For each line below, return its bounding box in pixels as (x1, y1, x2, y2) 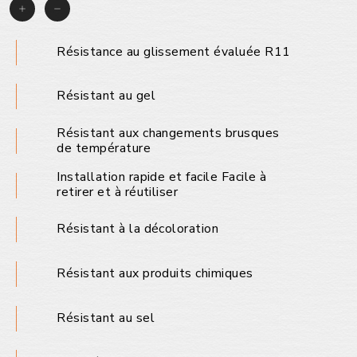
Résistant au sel (57, 308, 155, 327)
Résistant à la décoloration (57, 220, 219, 238)
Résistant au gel (57, 87, 155, 105)
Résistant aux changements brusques (57, 124, 280, 142)
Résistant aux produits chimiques (57, 265, 253, 283)
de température (57, 139, 151, 157)
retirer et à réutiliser (57, 183, 178, 202)
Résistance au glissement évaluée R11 (57, 42, 291, 61)
